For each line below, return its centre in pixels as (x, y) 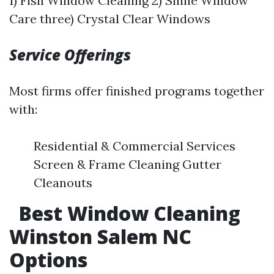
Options (48, 260)
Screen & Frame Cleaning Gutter (128, 164)
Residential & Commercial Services (135, 146)
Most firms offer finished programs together (137, 91)
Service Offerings (70, 55)
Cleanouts (63, 183)
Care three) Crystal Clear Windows (110, 19)
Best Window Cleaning (127, 213)
